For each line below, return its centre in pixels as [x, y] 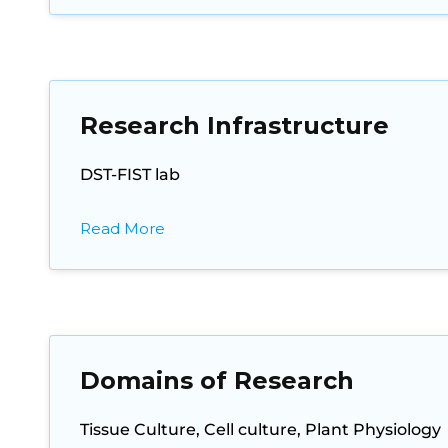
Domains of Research [216, 380]
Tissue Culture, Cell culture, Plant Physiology [260, 429]
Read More [122, 228]
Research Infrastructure [234, 125]
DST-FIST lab [129, 174]
